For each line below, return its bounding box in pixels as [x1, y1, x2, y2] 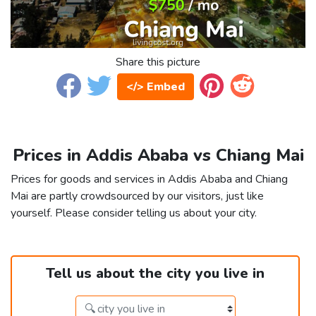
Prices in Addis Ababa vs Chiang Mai [12, 144, 304, 167]
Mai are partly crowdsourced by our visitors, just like [11, 188, 264, 205]
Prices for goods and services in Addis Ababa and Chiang [11, 171, 288, 188]
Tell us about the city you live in [46, 264, 265, 284]
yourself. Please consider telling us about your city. [11, 205, 257, 221]
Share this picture [116, 54, 200, 71]
